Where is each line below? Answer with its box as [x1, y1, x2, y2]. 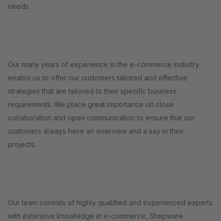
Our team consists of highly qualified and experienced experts [8, 198, 213, 207]
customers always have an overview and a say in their [8, 127, 184, 135]
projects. [8, 140, 36, 148]
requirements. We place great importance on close [8, 100, 174, 109]
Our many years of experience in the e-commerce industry [8, 60, 199, 69]
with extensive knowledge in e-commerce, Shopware [8, 212, 183, 220]
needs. [8, 2, 30, 10]
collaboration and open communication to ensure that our [8, 113, 195, 122]
